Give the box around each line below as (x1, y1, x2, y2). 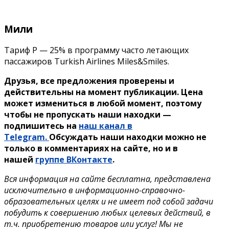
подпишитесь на (4, 120, 79, 132)
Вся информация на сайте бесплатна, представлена (4, 173, 211, 185)
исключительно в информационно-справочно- (4, 185, 185, 196)
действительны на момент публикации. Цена (4, 86, 203, 98)
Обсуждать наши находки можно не (49, 131, 207, 143)
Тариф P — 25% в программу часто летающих (4, 44, 189, 56)
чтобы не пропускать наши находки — (4, 109, 171, 121)
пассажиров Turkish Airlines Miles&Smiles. (4, 56, 169, 67)
